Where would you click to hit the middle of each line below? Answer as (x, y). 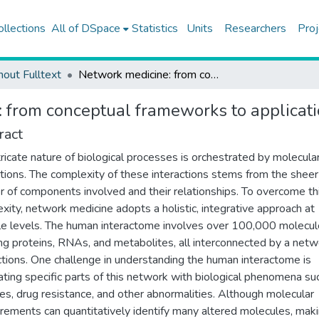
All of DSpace (85, 28)
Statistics (155, 28)
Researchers (255, 28)
